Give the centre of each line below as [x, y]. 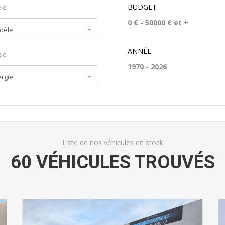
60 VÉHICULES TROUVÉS [113, 162]
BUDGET [142, 7]
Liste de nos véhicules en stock [113, 142]
